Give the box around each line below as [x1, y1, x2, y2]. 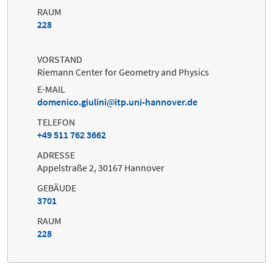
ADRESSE [37, 148, 75, 161]
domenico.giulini [37, 95, 107, 108]
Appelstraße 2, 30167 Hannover [37, 161, 165, 174]
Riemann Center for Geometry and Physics [37, 65, 209, 78]
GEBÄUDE [37, 181, 76, 194]
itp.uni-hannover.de [115, 95, 197, 108]
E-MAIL [37, 82, 65, 95]
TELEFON [37, 115, 75, 128]
